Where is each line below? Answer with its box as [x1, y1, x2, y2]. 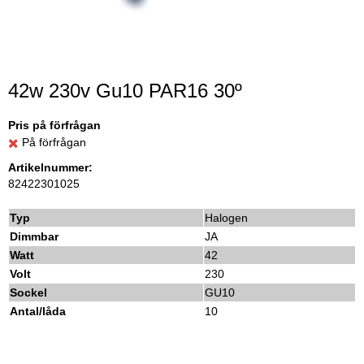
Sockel [10, 285, 47, 299]
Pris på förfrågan [8, 119, 101, 132]
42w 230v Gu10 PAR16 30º [8, 80, 242, 102]
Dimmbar [10, 229, 58, 243]
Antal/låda [10, 304, 66, 318]
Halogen [205, 210, 248, 224]
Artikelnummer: [8, 160, 93, 174]
